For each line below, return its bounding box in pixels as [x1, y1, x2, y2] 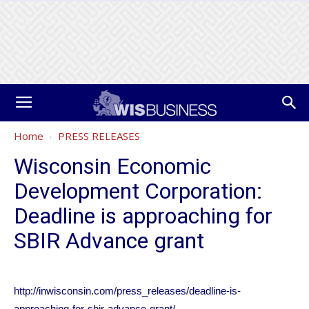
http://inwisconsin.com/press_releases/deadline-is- [14, 285, 241, 297]
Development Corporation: [14, 178, 262, 204]
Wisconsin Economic [14, 153, 211, 179]
